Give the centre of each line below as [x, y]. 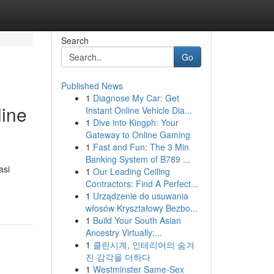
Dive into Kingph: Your [135, 122]
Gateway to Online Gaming [138, 135]
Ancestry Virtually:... [124, 232]
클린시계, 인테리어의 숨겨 [143, 245]
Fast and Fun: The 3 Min [141, 147]
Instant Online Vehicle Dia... [139, 110]
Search [75, 40]
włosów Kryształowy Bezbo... [141, 208]
